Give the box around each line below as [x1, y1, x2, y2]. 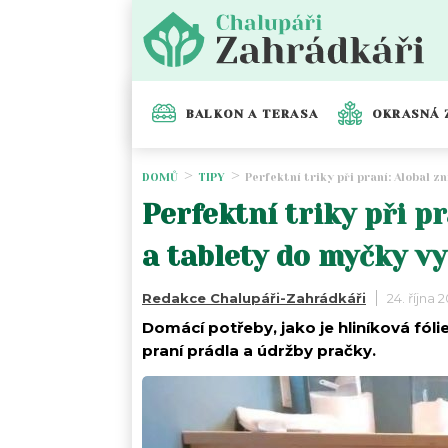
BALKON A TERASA [186, 107, 318, 122]
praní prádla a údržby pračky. [142, 340, 376, 360]
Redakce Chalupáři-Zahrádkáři [142, 289, 366, 306]
